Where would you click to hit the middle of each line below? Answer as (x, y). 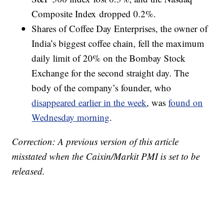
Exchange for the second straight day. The (110, 73)
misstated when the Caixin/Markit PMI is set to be (106, 156)
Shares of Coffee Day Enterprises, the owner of (120, 28)
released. (29, 171)
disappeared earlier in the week (89, 102)
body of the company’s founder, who (102, 88)
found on (186, 102)
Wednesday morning (71, 117)
